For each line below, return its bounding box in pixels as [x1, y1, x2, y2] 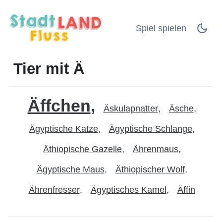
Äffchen [27, 96, 91, 115]
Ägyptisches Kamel [90, 184, 166, 195]
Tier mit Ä [13, 59, 84, 77]
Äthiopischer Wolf [115, 164, 185, 174]
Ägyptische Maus [36, 164, 105, 174]
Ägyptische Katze [29, 123, 98, 134]
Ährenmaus [132, 144, 178, 154]
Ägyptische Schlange [109, 123, 192, 134]
